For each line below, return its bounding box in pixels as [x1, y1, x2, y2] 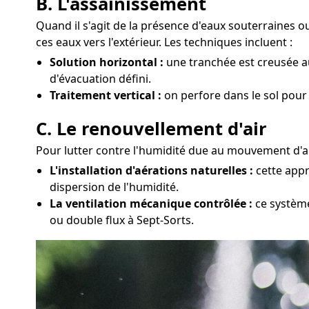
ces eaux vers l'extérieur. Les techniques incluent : [36, 34, 292, 50]
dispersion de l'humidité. [50, 179, 179, 195]
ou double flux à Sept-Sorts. [50, 212, 194, 228]
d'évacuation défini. [50, 71, 151, 87]
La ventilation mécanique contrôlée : [50, 196, 252, 212]
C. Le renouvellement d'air [36, 117, 267, 141]
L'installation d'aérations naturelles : [50, 163, 253, 179]
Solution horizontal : [50, 54, 163, 70]
